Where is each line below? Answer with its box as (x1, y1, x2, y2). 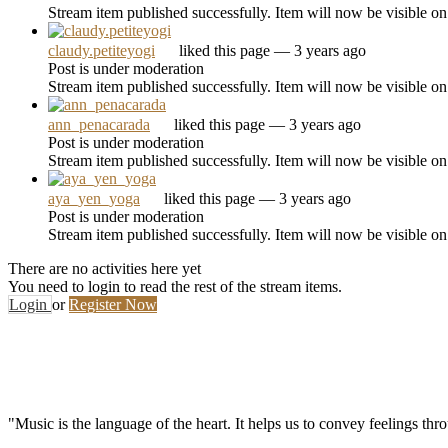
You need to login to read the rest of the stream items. (8, 277, 342, 295)
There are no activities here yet (8, 259, 201, 277)
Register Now (69, 295, 157, 313)
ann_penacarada (48, 115, 150, 133)
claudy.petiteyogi (48, 41, 155, 59)
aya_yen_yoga (48, 189, 140, 207)
